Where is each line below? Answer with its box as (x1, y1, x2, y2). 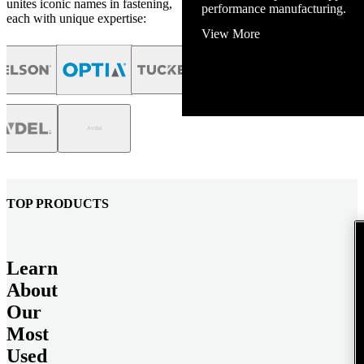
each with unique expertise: (6, 11, 146, 26)
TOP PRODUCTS (6, 196, 109, 210)
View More (201, 27, 260, 41)
